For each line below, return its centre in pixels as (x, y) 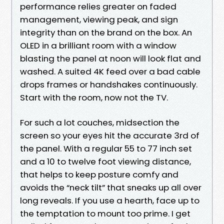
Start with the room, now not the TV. (94, 97)
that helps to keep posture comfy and (99, 174)
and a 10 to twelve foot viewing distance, (105, 161)
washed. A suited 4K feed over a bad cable (110, 71)
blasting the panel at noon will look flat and (110, 58)
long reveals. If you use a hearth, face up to (110, 200)
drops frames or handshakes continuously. (109, 84)
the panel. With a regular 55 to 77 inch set (106, 148)
